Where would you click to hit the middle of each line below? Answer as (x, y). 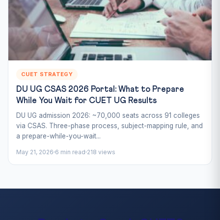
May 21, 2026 (35, 152)
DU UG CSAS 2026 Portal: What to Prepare (100, 89)
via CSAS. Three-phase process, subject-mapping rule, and (110, 125)
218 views (101, 152)
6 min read (70, 152)
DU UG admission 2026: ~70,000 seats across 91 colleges (108, 115)
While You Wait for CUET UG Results (86, 101)
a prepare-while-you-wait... (58, 136)
